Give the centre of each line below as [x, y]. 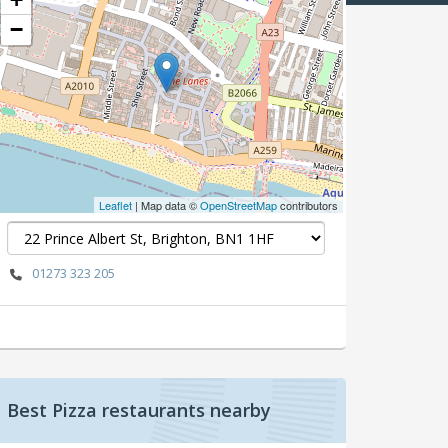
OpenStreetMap [238, 205]
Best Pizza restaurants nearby [139, 409]
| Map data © [166, 205]
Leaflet [115, 205]
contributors [307, 205]
